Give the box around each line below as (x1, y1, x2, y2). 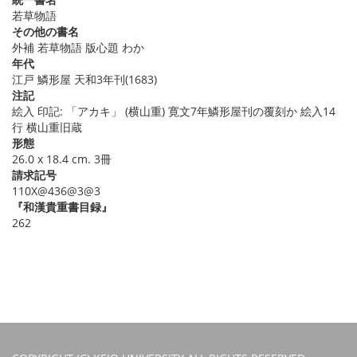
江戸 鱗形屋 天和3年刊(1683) (12, 72, 157, 88)
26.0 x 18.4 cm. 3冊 (12, 151, 112, 167)
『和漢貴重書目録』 (12, 199, 112, 215)
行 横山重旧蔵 (12, 120, 82, 135)
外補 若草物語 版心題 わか (12, 40, 144, 56)
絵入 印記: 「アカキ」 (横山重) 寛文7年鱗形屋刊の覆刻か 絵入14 (12, 104, 335, 120)
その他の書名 (12, 24, 79, 40)
